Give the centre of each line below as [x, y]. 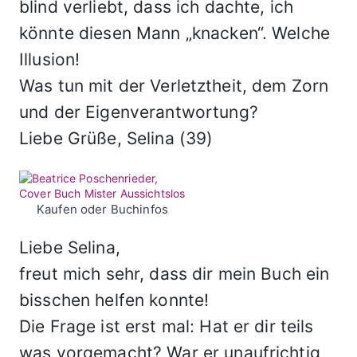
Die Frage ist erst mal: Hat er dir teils [167, 326]
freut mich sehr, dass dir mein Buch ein [175, 274]
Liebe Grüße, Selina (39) [116, 138]
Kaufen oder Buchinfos [102, 209]
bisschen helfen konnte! [114, 300]
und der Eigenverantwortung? [139, 112]
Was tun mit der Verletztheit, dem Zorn [174, 86]
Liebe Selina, [70, 247]
